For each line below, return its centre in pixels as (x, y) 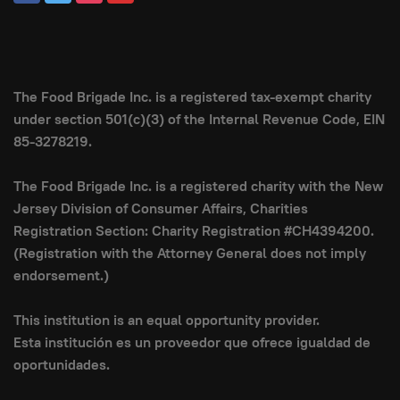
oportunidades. (62, 365)
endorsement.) (61, 276)
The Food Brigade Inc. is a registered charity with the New (198, 187)
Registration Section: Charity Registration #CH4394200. (194, 231)
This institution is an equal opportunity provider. (167, 321)
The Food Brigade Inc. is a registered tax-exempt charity (192, 97)
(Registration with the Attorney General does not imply (190, 254)
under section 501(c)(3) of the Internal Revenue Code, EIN (199, 120)
